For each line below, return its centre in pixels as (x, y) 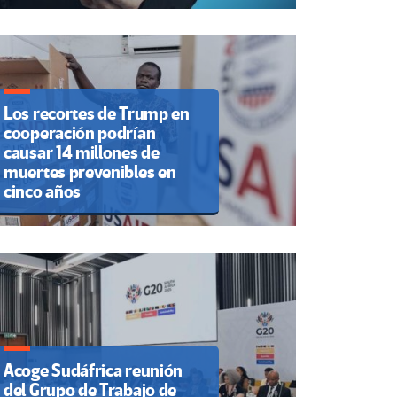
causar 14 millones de (82, 153)
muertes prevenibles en (90, 173)
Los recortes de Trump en (97, 114)
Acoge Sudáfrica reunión (93, 370)
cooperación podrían (80, 134)
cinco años (42, 192)
